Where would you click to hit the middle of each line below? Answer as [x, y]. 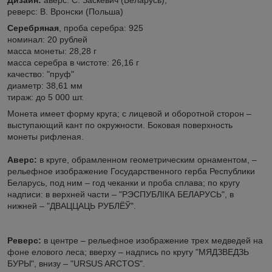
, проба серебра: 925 [102, 28]
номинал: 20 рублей [49, 39]
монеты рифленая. [47, 136]
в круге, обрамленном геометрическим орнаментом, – [147, 159]
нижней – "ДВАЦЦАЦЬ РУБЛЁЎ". [72, 206]
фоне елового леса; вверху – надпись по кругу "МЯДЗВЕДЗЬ [128, 252]
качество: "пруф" [42, 74]
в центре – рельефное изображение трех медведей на [152, 240]
